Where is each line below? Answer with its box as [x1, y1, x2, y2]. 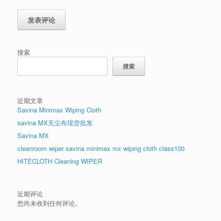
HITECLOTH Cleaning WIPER [17, 156, 102, 166]
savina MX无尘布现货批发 [17, 117, 93, 127]
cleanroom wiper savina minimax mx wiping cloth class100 [17, 143, 184, 153]
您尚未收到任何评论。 [17, 198, 81, 208]
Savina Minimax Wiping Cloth [17, 105, 101, 114]
